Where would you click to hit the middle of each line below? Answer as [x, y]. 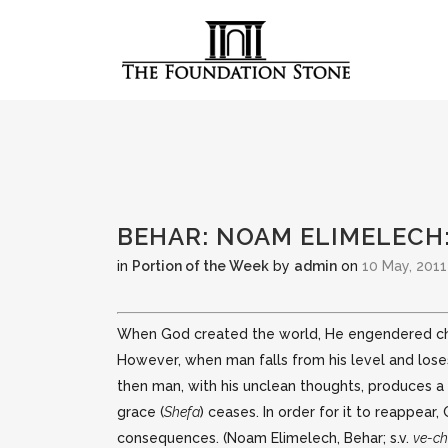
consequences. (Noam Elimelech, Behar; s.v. [265, 438]
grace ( [140, 412]
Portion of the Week [200, 266]
